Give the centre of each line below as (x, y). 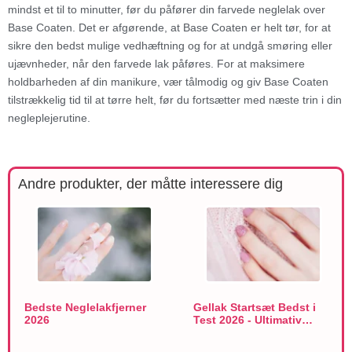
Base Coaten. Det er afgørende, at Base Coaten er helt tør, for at (169, 28)
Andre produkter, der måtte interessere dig (150, 184)
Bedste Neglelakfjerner (85, 308)
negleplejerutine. (49, 118)
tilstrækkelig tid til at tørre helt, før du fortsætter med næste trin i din (175, 100)
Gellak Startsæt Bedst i (254, 308)
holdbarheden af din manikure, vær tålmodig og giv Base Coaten (168, 82)
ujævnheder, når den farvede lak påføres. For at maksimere (156, 64)
